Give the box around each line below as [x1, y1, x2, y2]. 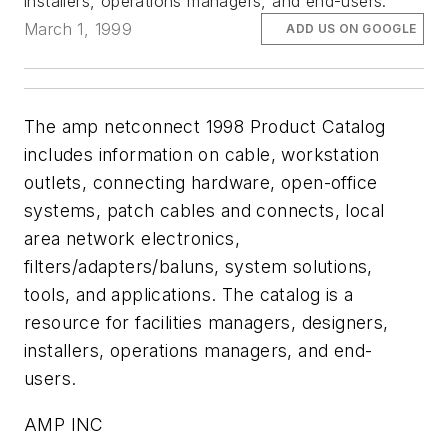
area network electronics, [24, 228, 240, 250]
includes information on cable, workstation [24, 144, 380, 166]
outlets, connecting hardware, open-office [24, 172, 378, 194]
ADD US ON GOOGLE [286, 21, 417, 37]
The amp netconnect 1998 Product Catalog [24, 116, 386, 138]
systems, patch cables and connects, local [24, 200, 385, 222]
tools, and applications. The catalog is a [24, 284, 354, 306]
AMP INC [24, 413, 104, 435]
